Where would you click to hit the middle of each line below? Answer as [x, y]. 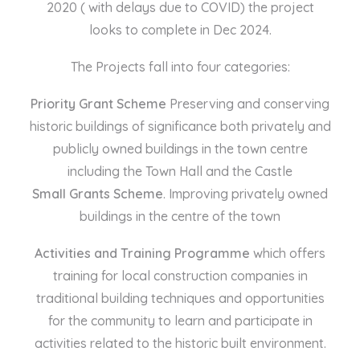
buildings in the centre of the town [180, 216]
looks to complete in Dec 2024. [180, 30]
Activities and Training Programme [142, 253]
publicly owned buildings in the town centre [180, 149]
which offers [288, 253]
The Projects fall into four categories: [180, 67]
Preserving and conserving [248, 104]
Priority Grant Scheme [98, 104]
